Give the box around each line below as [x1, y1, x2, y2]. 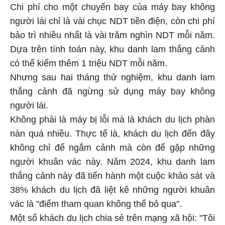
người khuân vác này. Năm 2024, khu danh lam [10, 158, 215, 168]
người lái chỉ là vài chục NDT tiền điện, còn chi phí [10, 17, 215, 28]
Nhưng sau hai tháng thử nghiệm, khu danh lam [10, 73, 215, 84]
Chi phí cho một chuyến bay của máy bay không [10, 3, 215, 14]
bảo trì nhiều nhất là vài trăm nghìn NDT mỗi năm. [10, 31, 215, 42]
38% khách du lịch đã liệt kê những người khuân [10, 186, 215, 196]
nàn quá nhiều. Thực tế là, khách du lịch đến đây [10, 130, 215, 140]
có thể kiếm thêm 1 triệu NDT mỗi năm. [10, 59, 167, 70]
